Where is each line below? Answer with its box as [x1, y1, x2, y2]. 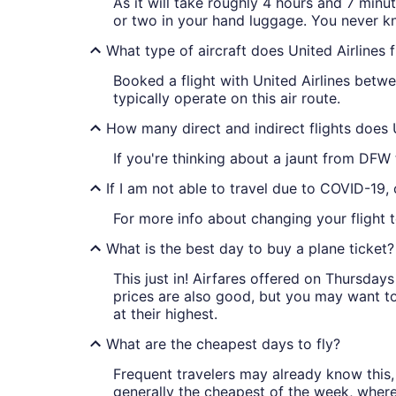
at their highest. [113, 305, 217, 324]
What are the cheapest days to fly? [106, 335, 340, 354]
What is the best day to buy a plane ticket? [106, 240, 394, 258]
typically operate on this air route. [113, 89, 340, 108]
